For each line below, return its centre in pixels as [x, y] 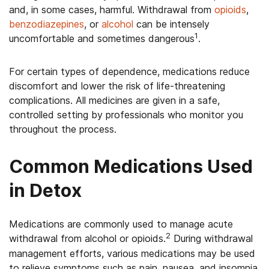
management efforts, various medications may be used [132, 253]
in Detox [45, 190]
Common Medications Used [131, 166]
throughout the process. [63, 129]
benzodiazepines [47, 24]
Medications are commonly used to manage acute [121, 224]
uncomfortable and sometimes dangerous [102, 38]
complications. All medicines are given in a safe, [114, 100]
